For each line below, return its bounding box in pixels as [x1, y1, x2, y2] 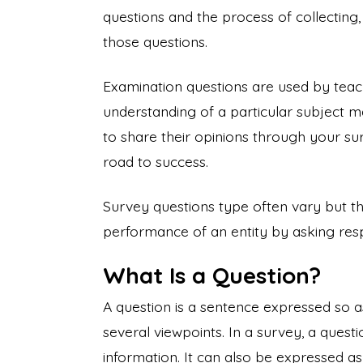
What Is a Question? [103, 261, 327, 289]
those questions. [103, 32, 207, 50]
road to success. [103, 152, 208, 170]
